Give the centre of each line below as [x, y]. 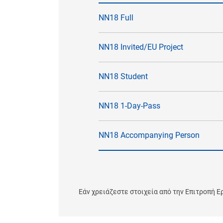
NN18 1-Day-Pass [129, 106]
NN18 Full [116, 17]
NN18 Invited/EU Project [141, 47]
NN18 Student [123, 76]
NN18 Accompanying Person [149, 135]
